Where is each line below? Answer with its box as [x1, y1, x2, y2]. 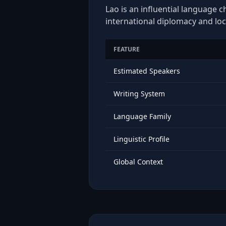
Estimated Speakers [114, 66, 180, 76]
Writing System [114, 89, 165, 98]
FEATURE [114, 45, 140, 53]
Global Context [114, 157, 163, 166]
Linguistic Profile [114, 134, 169, 144]
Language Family [114, 111, 171, 121]
